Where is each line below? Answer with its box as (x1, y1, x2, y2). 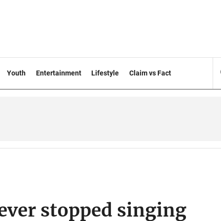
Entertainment (36, 69, 81, 77)
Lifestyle (91, 69, 119, 77)
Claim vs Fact (129, 69, 172, 77)
